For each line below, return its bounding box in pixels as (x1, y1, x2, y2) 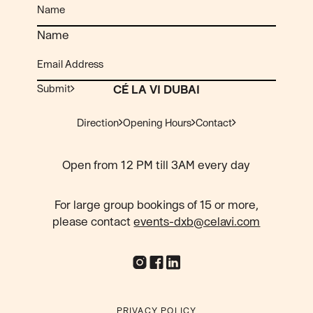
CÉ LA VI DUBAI (112, 82, 200, 96)
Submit (36, 82, 71, 95)
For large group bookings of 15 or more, (54, 198, 259, 212)
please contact (52, 214, 134, 228)
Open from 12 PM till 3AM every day (62, 158, 251, 172)
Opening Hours (122, 116, 191, 129)
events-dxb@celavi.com (133, 214, 261, 228)
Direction (76, 116, 119, 129)
